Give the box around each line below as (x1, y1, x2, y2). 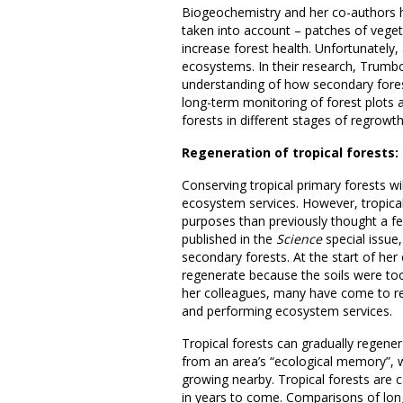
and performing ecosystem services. (182, 301, 392, 319)
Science (276, 229, 322, 247)
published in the (182, 229, 276, 247)
